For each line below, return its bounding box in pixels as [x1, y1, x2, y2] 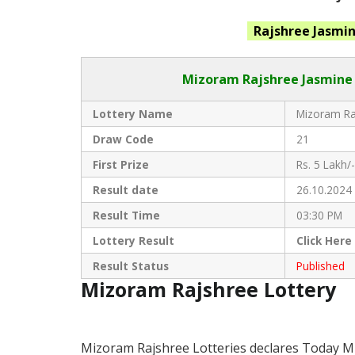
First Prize [92, 157, 149, 173]
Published [296, 258, 345, 274]
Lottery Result [92, 233, 177, 249]
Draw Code [92, 132, 154, 147]
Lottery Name [92, 106, 173, 122]
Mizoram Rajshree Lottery [81, 276, 342, 303]
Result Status [92, 258, 169, 274]
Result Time [92, 208, 160, 223]
